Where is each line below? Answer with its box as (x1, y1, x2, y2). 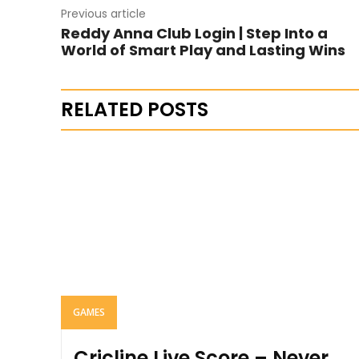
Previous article (61, 6, 146, 22)
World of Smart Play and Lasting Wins (61, 40, 345, 60)
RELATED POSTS (61, 96, 208, 123)
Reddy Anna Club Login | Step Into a (61, 23, 328, 43)
